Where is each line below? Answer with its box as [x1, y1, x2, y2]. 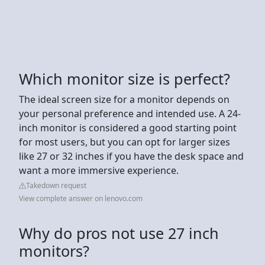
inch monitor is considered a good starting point [19, 121, 237, 134]
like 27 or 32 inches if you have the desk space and [19, 149, 244, 163]
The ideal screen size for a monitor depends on [19, 92, 230, 106]
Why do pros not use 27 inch [19, 222, 219, 243]
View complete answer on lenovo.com [19, 193, 143, 203]
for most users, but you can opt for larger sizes [19, 135, 230, 148]
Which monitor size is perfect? [19, 68, 230, 89]
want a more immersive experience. [19, 163, 179, 177]
